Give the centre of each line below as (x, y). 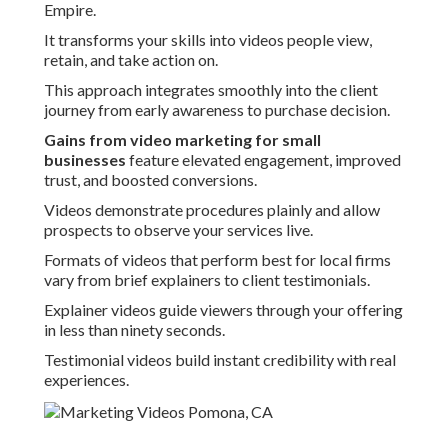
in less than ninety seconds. (134, 330)
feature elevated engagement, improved (263, 160)
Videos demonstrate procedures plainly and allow (212, 210)
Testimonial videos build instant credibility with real (220, 360)
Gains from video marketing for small (182, 140)
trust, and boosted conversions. (150, 180)
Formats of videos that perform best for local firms (217, 260)
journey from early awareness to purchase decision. (217, 110)
